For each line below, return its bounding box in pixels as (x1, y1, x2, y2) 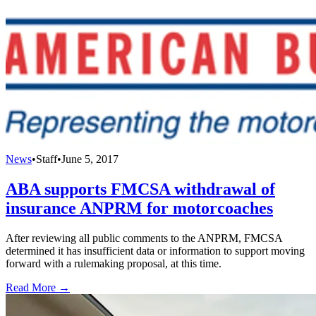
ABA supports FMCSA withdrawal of (6, 180, 275, 199)
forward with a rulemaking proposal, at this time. (6, 257, 221, 270)
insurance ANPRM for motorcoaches (6, 199, 273, 218)
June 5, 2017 (61, 153, 119, 166)
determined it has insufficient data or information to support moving (6, 245, 305, 257)
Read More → (6, 281, 70, 294)
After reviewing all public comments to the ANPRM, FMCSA (6, 232, 282, 245)
